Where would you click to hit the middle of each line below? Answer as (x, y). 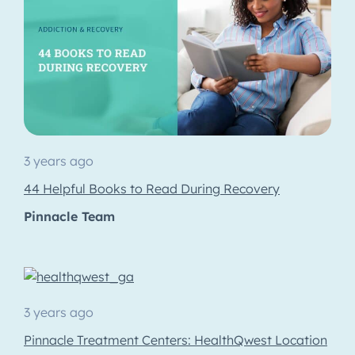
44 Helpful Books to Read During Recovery (152, 189)
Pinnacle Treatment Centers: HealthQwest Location (176, 340)
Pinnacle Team (69, 216)
